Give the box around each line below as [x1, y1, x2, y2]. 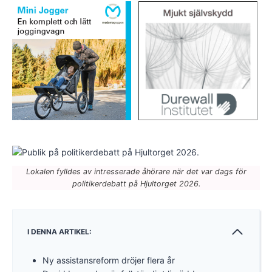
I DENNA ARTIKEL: [27, 227, 92, 237]
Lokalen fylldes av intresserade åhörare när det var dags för [25, 166, 246, 176]
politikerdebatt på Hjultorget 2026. [72, 178, 200, 188]
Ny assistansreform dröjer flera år [42, 254, 175, 265]
